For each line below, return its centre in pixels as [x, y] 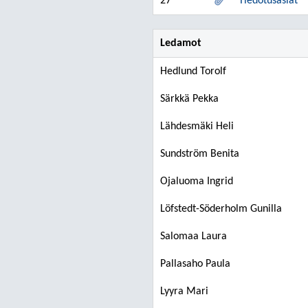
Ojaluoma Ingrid [197, 181]
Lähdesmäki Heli [197, 126]
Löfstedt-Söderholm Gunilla [221, 209]
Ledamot [181, 43]
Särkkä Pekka [189, 99]
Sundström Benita [200, 154]
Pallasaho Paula [195, 264]
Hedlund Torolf [193, 71]
